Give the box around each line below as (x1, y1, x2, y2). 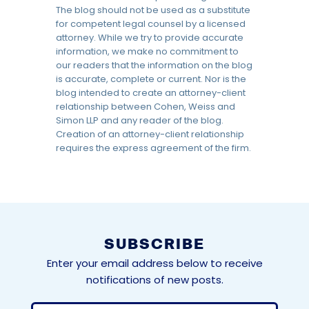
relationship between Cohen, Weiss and (56, 100, 235, 113)
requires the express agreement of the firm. (56, 141, 251, 154)
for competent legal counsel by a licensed (56, 17, 246, 30)
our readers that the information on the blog (56, 59, 252, 72)
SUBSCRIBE (104, 239, 205, 252)
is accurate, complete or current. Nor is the (56, 72, 246, 86)
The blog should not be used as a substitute (56, 3, 250, 17)
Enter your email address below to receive (46, 256, 263, 270)
